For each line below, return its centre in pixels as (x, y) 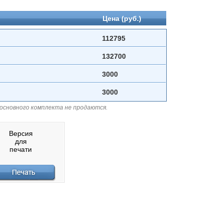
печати (21, 149)
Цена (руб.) (122, 18)
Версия (21, 133)
